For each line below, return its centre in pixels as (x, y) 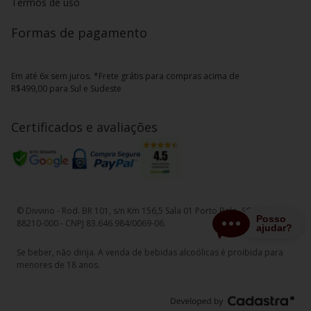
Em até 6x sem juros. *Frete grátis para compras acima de (125, 76)
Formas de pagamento (79, 33)
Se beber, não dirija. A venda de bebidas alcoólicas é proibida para (150, 252)
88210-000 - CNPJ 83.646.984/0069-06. (91, 223)
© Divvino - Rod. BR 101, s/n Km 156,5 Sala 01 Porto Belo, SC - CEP (145, 211)
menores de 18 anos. (58, 265)
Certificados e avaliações (84, 127)
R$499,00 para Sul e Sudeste (66, 89)
